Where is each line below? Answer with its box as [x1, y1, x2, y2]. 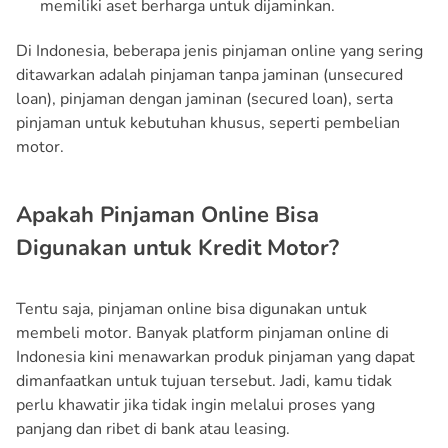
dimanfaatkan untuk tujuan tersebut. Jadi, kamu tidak [16, 369, 392, 392]
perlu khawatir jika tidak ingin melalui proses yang [16, 393, 375, 416]
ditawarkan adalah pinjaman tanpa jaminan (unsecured [16, 63, 403, 86]
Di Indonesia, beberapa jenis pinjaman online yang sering [16, 39, 423, 62]
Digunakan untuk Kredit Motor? [16, 232, 339, 263]
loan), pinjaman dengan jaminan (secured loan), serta [16, 87, 393, 110]
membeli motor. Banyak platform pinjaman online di [16, 321, 389, 344]
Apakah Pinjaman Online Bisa [16, 199, 319, 230]
